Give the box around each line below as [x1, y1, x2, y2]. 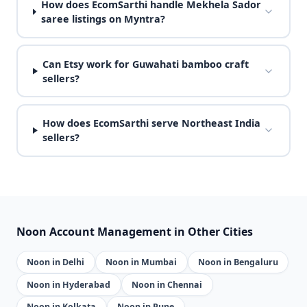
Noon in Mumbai [106, 256, 177, 268]
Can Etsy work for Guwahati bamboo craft [42, 57, 249, 71]
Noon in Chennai [132, 278, 203, 291]
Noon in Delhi [27, 256, 85, 268]
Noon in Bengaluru [197, 256, 278, 268]
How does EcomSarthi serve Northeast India [42, 116, 260, 130]
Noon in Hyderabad [27, 278, 111, 291]
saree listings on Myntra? [40, 12, 165, 26]
